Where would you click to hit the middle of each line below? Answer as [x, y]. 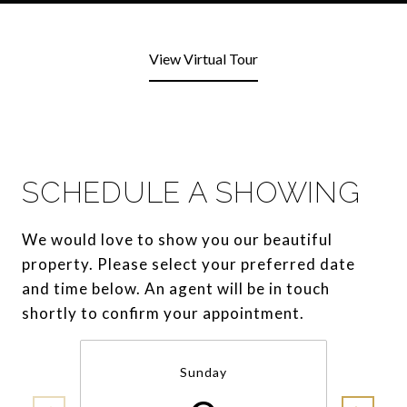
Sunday [203, 372]
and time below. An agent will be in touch [176, 288]
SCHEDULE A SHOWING [191, 192]
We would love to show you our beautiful [177, 239]
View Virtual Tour [203, 59]
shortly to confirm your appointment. [163, 313]
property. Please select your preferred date [189, 264]
